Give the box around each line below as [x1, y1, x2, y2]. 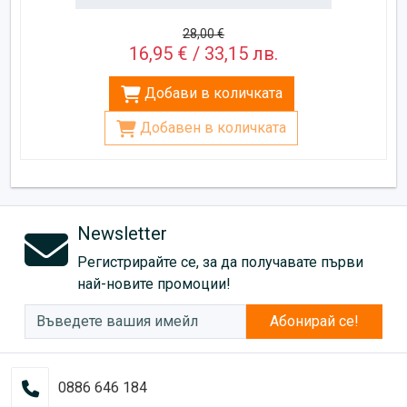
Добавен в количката [140, 119, 286, 137]
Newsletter [77, 223, 167, 245]
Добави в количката [144, 84, 283, 103]
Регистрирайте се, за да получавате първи [77, 253, 363, 272]
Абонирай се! [270, 313, 359, 331]
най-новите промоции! [77, 275, 231, 293]
